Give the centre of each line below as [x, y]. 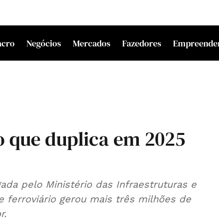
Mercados [92, 43]
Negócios [44, 43]
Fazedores [142, 43]
